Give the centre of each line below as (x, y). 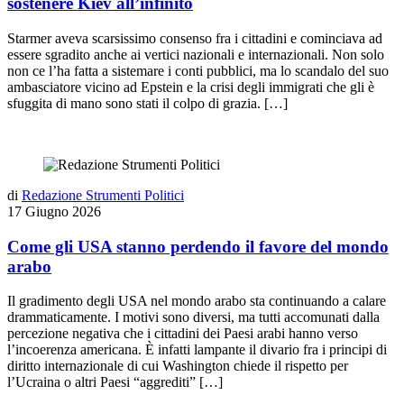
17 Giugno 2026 (54, 211)
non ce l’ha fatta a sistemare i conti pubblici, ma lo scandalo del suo (198, 70)
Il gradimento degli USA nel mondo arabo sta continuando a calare (197, 301)
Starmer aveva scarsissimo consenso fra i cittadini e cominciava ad (195, 38)
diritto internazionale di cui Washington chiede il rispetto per (178, 366)
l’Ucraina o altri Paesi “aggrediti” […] (115, 382)
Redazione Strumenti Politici (103, 195)
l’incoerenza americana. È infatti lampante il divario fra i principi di (197, 350)
